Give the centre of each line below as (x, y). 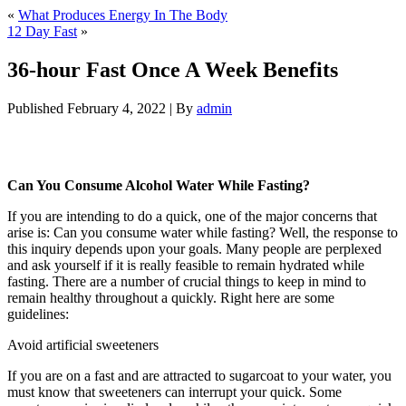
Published (35, 108)
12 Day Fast (42, 31)
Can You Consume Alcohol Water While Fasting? (159, 185)
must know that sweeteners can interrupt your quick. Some (174, 391)
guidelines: (40, 314)
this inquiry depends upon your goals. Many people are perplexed (194, 248)
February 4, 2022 (116, 108)
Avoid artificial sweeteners (83, 344)
